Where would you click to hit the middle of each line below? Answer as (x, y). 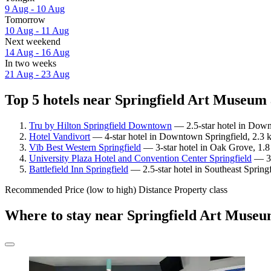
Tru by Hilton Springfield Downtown (100, 125)
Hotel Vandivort (60, 136)
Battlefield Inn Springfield (79, 169)
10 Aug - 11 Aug (37, 31)
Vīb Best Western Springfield (85, 147)
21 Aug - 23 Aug (37, 74)
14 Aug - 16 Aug (37, 53)
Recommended (34, 189)
